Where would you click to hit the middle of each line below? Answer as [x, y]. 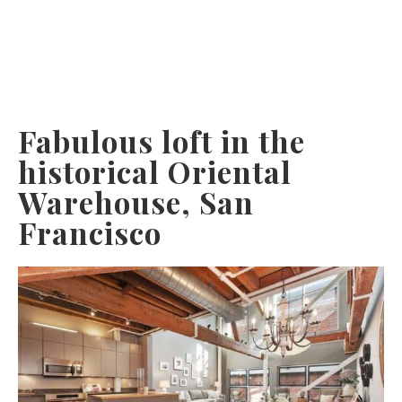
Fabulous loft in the [162, 140]
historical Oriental [155, 171]
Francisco [90, 232]
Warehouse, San [136, 201]
